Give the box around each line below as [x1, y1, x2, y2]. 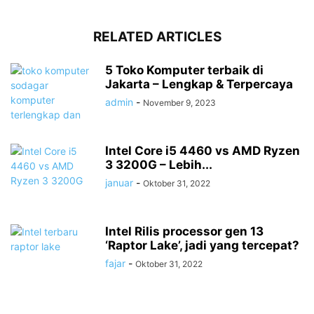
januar [105, 177, 133, 189]
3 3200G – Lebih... [105, 158, 212, 172]
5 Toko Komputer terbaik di [105, 63, 264, 78]
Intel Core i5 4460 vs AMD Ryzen [105, 144, 300, 158]
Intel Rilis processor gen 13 [105, 224, 264, 239]
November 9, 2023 [143, 97, 216, 109]
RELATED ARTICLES [93, 29, 221, 46]
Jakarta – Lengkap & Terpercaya [105, 77, 293, 92]
